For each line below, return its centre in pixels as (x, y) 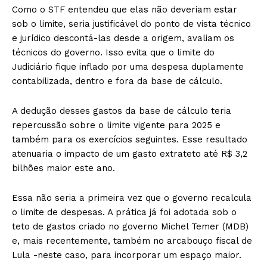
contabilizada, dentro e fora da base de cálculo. (117, 81)
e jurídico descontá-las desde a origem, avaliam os (123, 38)
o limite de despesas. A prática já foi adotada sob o (124, 212)
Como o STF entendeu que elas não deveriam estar (125, 9)
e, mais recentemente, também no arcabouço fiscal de (132, 240)
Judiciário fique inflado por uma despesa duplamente (128, 66)
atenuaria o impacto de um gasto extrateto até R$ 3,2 (130, 153)
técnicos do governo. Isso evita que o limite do (113, 52)
